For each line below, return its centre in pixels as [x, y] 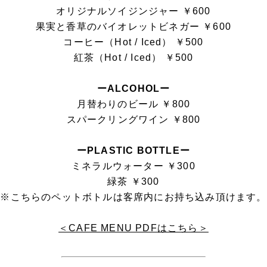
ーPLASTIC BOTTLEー [133, 151]
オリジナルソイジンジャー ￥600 [133, 11]
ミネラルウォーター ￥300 [133, 166]
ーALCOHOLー [133, 89]
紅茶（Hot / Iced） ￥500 [133, 58]
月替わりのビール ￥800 [133, 104]
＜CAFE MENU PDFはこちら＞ [133, 228]
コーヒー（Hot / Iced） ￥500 [133, 42]
